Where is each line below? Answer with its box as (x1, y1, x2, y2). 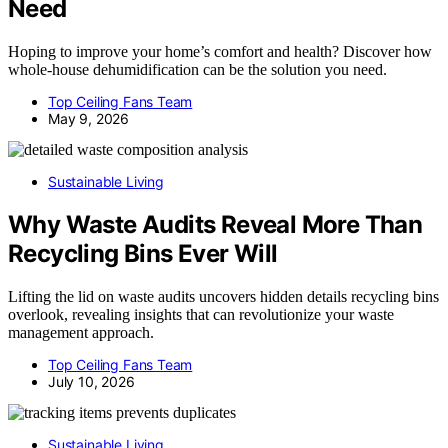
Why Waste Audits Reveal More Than (8, 209, 423, 239)
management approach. (8, 323, 154, 341)
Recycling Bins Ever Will (8, 238, 278, 268)
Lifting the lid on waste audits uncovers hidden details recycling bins (8, 287, 439, 305)
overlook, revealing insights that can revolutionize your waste (8, 305, 394, 323)
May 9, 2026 (48, 109, 130, 127)
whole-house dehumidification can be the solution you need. (8, 60, 387, 78)
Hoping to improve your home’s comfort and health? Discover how (8, 42, 432, 60)
